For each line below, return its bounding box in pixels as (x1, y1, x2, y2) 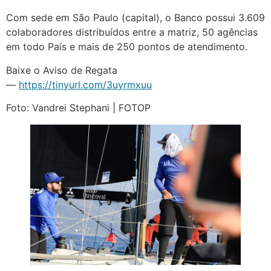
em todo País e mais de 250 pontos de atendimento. (6, 41, 247, 53)
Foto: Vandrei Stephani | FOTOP (6, 101, 151, 114)
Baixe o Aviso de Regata (6, 64, 117, 76)
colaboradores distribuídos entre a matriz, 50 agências (6, 26, 258, 39)
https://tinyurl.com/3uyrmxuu (19, 78, 152, 91)
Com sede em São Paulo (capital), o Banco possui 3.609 (6, 11, 265, 24)
